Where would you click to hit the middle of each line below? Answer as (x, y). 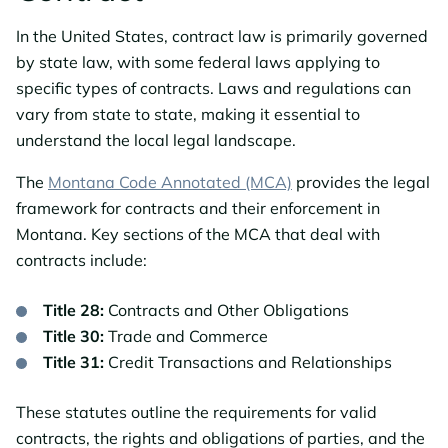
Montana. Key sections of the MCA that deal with (198, 233)
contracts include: (81, 259)
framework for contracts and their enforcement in (198, 207)
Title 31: (75, 361)
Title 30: (73, 335)
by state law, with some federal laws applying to (198, 61)
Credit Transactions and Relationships (250, 361)
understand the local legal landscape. (156, 139)
